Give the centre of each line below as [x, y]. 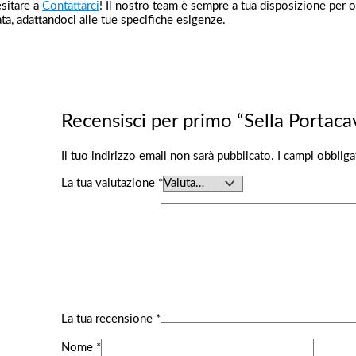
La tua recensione [108, 319]
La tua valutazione [109, 184]
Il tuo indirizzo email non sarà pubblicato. [167, 157]
